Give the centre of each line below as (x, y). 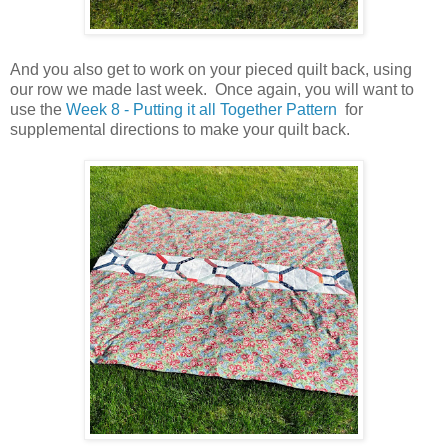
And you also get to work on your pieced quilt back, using (211, 69)
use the (38, 109)
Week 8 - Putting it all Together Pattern (203, 109)
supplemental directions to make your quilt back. (184, 129)
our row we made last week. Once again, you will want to (212, 89)
